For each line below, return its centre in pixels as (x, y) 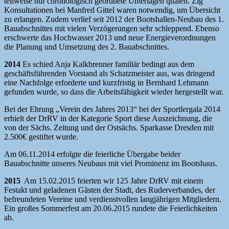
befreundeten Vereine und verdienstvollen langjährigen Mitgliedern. (113, 199)
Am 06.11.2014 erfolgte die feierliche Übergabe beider (92, 154)
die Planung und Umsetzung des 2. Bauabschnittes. (87, 47)
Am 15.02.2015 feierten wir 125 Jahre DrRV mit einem (112, 181)
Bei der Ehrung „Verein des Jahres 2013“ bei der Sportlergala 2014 (112, 109)
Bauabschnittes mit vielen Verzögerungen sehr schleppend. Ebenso (112, 29)
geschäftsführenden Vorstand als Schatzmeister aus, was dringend (109, 74)
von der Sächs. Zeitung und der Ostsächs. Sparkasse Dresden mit (109, 128)
